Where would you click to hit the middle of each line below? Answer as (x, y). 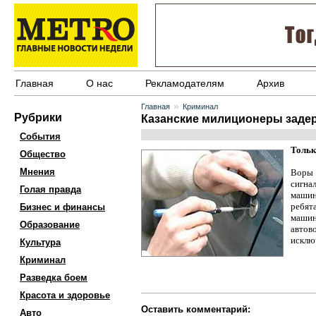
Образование (50, 225)
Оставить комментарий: (196, 309)
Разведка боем (54, 278)
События (40, 136)
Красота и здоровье (65, 295)
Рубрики (38, 117)
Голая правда (50, 189)
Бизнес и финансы (62, 207)
